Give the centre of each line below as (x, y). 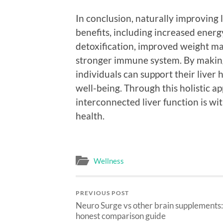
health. (90, 115)
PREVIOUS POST (102, 193)
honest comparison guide (121, 216)
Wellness (109, 161)
